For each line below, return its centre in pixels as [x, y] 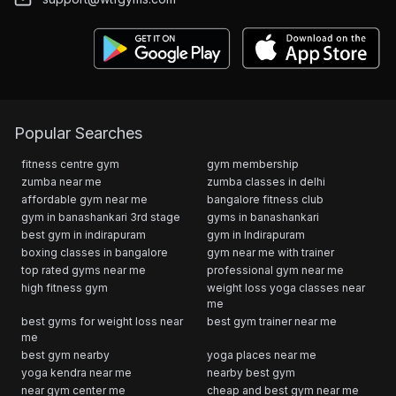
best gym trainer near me [272, 321]
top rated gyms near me [84, 270]
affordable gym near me [84, 199]
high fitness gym [65, 287]
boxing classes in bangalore [95, 252]
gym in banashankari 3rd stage [101, 217]
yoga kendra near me [76, 372]
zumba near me [61, 181]
